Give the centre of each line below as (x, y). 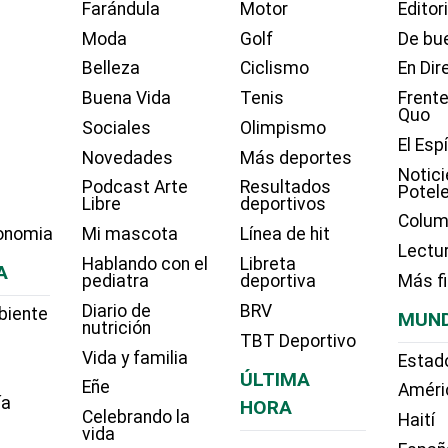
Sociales (116, 127)
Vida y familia (134, 357)
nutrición (116, 327)
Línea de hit (284, 234)
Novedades (127, 157)
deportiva (277, 281)
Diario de (116, 310)
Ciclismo (274, 68)
